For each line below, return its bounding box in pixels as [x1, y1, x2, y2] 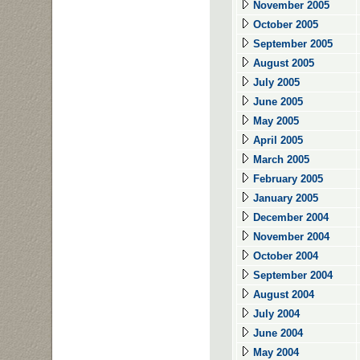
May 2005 [250, 115, 299, 127]
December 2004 [250, 211, 329, 223]
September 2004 [250, 269, 333, 281]
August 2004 [250, 288, 314, 301]
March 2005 [250, 153, 309, 166]
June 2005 [250, 96, 303, 108]
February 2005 [250, 173, 323, 185]
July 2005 [250, 76, 300, 88]
